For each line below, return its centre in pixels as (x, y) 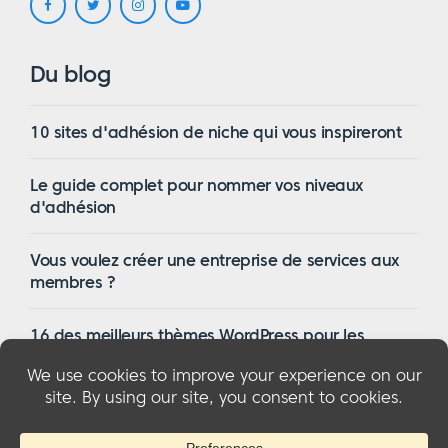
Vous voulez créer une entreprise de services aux (214, 260)
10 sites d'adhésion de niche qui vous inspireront (216, 132)
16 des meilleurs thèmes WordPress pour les (197, 335)
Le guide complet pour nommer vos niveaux (197, 185)
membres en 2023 (99, 357)
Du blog (70, 74)
